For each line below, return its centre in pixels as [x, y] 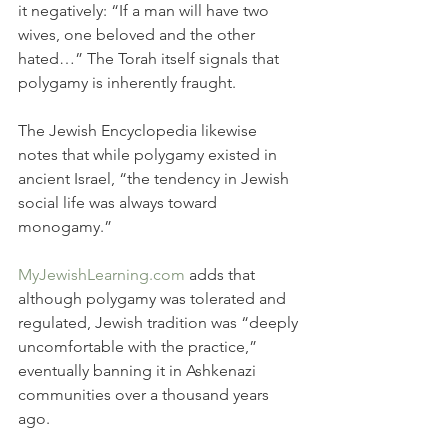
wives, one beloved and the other [138, 34]
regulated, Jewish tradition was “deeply [160, 322]
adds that [222, 274]
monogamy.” [65, 226]
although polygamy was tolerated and [154, 298]
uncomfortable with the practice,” [139, 346]
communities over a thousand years [145, 394]
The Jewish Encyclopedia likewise [139, 130]
